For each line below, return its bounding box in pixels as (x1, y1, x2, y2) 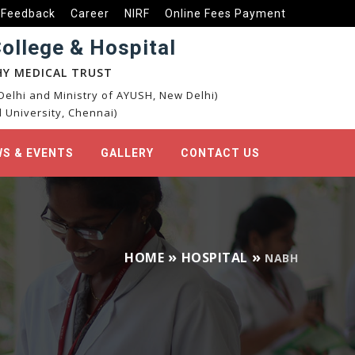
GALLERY (101, 147, 154, 159)
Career (71, 7, 109, 20)
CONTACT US (181, 147, 260, 159)
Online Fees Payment (165, 7, 286, 20)
